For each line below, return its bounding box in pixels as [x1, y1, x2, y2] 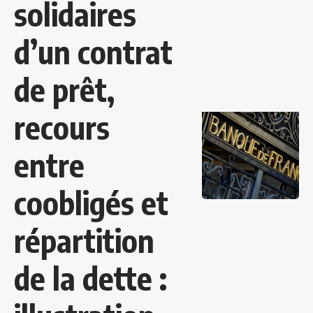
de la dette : [14, 259, 167, 298]
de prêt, [14, 70, 115, 110]
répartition [14, 221, 154, 261]
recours [14, 108, 110, 147]
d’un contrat [14, 32, 173, 72]
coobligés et [14, 183, 168, 223]
